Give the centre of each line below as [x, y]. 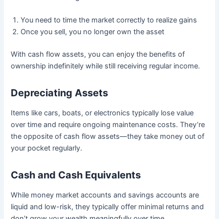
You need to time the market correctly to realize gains [109, 20]
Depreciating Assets [60, 93]
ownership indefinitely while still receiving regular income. [106, 66]
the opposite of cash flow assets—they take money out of [108, 137]
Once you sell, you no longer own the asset [93, 32]
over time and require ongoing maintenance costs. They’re [108, 125]
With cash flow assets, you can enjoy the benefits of [98, 55]
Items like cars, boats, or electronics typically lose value [102, 113]
